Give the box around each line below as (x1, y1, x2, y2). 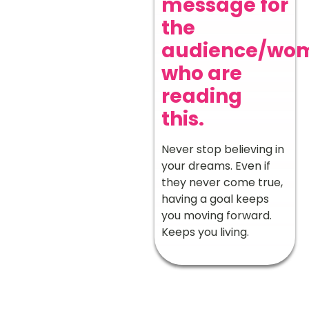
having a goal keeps (161, 191, 269, 208)
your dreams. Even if (161, 158, 270, 175)
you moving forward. (161, 208, 272, 224)
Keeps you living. (161, 224, 249, 241)
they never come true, (161, 175, 283, 191)
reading (161, 83, 242, 110)
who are (161, 60, 242, 88)
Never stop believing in (161, 141, 284, 158)
